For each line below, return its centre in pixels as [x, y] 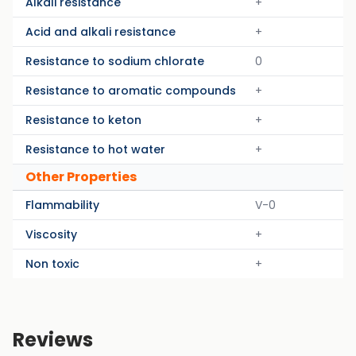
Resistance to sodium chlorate [115, 61]
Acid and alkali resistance [101, 32]
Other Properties [81, 177]
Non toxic [52, 264]
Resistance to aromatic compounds [131, 91]
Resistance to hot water [95, 149]
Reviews [53, 340]
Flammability [62, 205]
